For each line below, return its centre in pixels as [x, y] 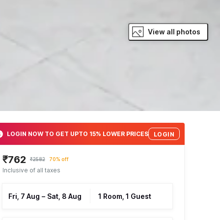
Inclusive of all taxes [31, 170]
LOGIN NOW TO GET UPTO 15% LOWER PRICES [77, 134]
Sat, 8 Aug [64, 196]
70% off [59, 159]
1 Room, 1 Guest [124, 196]
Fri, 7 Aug [24, 196]
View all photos [174, 32]
